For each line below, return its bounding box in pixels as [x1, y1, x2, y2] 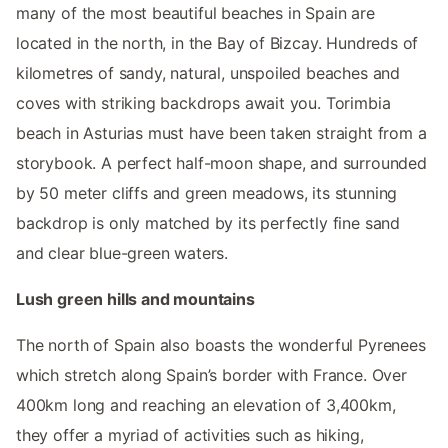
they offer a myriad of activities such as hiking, [16, 425, 364, 446]
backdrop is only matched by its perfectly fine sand [16, 213, 401, 234]
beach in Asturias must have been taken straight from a [16, 123, 427, 144]
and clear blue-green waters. [16, 243, 229, 264]
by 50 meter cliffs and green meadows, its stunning [16, 183, 398, 204]
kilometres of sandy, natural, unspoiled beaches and [16, 63, 401, 84]
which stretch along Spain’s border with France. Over [16, 365, 407, 386]
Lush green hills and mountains [16, 289, 255, 310]
